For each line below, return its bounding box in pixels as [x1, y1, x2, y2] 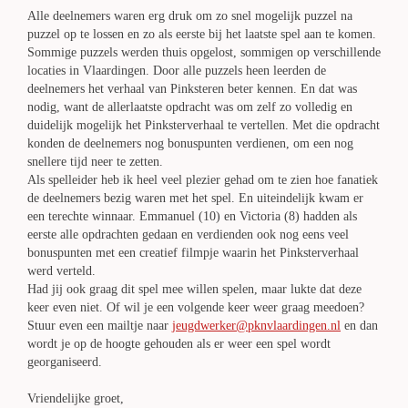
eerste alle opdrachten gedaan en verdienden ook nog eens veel [27, 228, 349, 241]
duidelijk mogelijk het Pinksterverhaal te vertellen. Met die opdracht [27, 118, 380, 132]
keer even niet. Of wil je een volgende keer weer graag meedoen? [27, 301, 364, 314]
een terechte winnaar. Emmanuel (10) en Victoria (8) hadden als [27, 209, 357, 223]
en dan [341, 319, 378, 332]
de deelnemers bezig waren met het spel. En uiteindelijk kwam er [27, 191, 363, 205]
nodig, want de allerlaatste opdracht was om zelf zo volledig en [27, 100, 352, 114]
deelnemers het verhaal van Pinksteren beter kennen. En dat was [27, 82, 357, 96]
